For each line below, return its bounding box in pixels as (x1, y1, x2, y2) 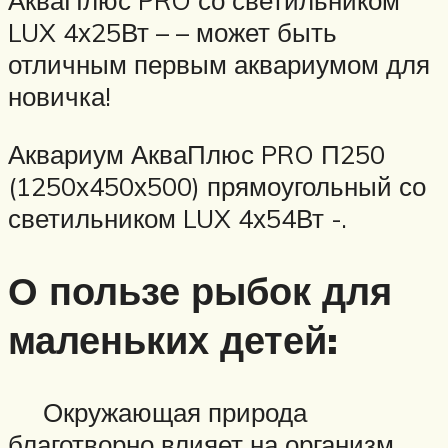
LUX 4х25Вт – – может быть (8, 16, 337, 49)
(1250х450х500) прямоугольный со (8, 169, 426, 202)
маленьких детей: (8, 314, 338, 364)
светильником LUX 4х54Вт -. (8, 201, 347, 234)
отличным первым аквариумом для (8, 48, 430, 81)
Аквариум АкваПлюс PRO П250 (8, 137, 385, 170)
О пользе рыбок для (8, 265, 392, 315)
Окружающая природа (8, 395, 307, 428)
